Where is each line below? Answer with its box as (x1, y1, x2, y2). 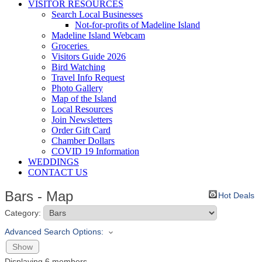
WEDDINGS (28, 157, 79, 167)
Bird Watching (51, 62, 105, 73)
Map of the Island (51, 94, 116, 104)
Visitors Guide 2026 (51, 51, 126, 62)
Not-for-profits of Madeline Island (75, 20, 200, 30)
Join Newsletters (51, 115, 112, 125)
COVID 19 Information (51, 146, 139, 157)
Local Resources (51, 104, 113, 115)
